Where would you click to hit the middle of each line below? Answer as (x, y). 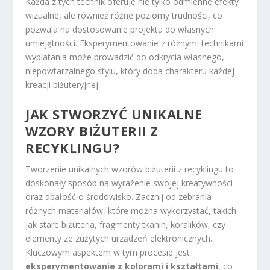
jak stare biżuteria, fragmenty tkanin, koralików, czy (126, 224)
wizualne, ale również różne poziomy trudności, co (124, 16)
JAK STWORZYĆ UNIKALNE (114, 114)
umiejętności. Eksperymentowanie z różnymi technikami (135, 43)
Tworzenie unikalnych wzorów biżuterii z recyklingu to (130, 169)
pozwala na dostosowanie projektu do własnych (120, 30)
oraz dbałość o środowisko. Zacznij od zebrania (119, 196)
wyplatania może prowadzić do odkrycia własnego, (125, 57)
